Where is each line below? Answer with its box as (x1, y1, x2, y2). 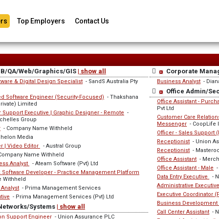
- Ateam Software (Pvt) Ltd (29, 160, 98, 167)
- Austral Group (40, 143, 81, 149)
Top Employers (17, 17, 65, 25)
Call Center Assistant (157, 209, 210, 215)
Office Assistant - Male (157, 165, 214, 171)
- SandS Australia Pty (83, 78, 138, 85)
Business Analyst (157, 78, 201, 85)
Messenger (157, 121, 187, 127)
